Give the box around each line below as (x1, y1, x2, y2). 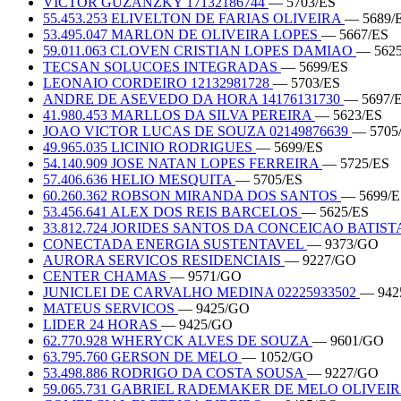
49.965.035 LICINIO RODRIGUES (43, 139, 256, 155)
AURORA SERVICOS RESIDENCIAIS (43, 252, 285, 268)
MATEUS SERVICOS (43, 300, 178, 316)
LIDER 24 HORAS (43, 316, 161, 332)
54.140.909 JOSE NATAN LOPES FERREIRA (43, 155, 322, 171)
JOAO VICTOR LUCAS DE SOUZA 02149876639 (43, 123, 352, 139)
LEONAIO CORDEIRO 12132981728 (43, 74, 273, 90)
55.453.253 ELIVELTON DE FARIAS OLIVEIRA (43, 10, 345, 26)
